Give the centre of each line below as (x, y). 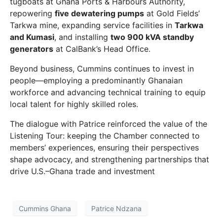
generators (32, 49)
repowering (32, 14)
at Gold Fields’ (172, 14)
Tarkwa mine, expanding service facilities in (92, 25)
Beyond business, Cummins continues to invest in (102, 69)
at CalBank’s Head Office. (102, 49)
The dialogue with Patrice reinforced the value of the (109, 124)
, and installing (82, 37)
